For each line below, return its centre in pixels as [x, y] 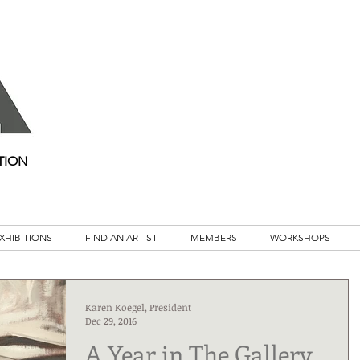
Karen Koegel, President [138, 307]
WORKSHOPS [300, 238]
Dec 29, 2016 [111, 321]
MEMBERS [213, 238]
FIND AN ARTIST [121, 238]
